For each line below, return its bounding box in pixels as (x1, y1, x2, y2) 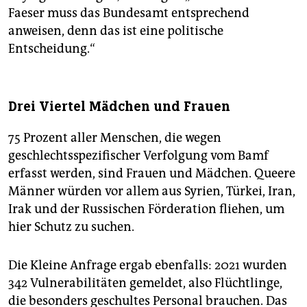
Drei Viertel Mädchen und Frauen (8, 98, 230, 116)
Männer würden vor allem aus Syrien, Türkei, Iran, (8, 184, 295, 199)
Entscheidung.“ (8, 41, 95, 57)
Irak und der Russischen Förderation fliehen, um (8, 201, 284, 217)
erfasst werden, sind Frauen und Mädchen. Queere (8, 166, 295, 182)
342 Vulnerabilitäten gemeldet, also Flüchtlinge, (8, 275, 282, 291)
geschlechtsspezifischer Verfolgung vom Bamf (8, 148, 269, 164)
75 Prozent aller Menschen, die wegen (8, 130, 221, 146)
